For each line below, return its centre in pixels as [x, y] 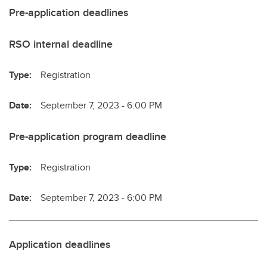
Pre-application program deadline [88, 136]
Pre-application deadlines [69, 12]
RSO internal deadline [61, 44]
